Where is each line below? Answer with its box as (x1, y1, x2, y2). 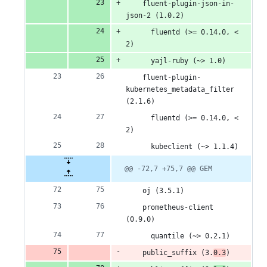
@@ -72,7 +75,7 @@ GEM (125, 164, 212, 173)
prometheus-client (126, 203, 213, 212)
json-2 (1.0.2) (126, 11, 184, 20)
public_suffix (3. (126, 249, 213, 257)
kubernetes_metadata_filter (126, 85, 234, 94)
